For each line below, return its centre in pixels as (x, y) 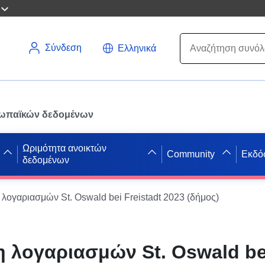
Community (190, 154)
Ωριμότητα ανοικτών (65, 148)
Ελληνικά (137, 48)
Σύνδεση (63, 48)
